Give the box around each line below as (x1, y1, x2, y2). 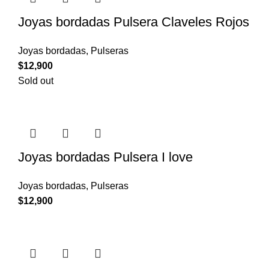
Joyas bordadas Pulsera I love (18, 150, 193, 165)
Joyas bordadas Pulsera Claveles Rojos (18, 14, 249, 30)
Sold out (18, 76, 53, 86)
